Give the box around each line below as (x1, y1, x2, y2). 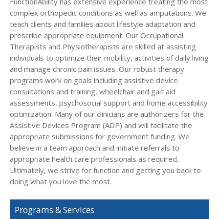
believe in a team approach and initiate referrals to (10, 143, 179, 153)
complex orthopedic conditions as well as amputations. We (10, 8, 206, 18)
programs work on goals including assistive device (10, 75, 178, 85)
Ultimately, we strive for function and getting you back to (10, 165, 201, 175)
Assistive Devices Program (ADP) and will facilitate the (10, 120, 192, 130)
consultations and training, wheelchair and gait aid (10, 87, 175, 96)
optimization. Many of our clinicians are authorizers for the (10, 109, 204, 119)
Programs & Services (15, 204, 94, 216)
